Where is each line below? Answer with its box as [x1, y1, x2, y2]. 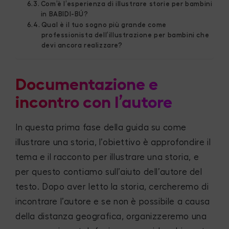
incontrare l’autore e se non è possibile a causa [15, 197, 210, 207]
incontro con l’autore [15, 94, 172, 111]
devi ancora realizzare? [41, 41, 123, 49]
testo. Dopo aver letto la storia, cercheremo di [15, 182, 209, 192]
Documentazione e [15, 76, 158, 93]
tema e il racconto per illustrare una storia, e [15, 153, 199, 162]
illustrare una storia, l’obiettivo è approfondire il [15, 138, 211, 147]
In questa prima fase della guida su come [15, 123, 187, 132]
